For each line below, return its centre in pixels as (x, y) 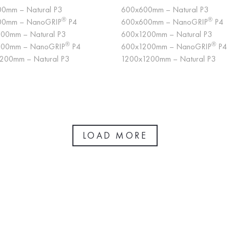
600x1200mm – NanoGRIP (166, 46)
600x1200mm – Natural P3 (167, 34)
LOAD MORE (115, 135)
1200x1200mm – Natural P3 (168, 59)
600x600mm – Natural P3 (165, 9)
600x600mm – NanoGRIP (165, 22)
